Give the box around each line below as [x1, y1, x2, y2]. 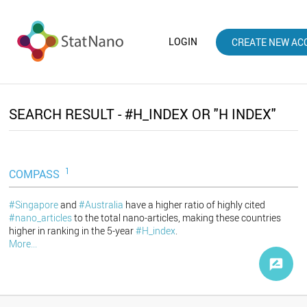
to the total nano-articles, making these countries [72, 211, 282, 225]
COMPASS [9, 167, 63, 182]
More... [9, 237, 38, 251]
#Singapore [9, 198, 59, 212]
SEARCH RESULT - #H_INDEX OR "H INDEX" [9, 104, 277, 123]
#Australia [79, 198, 124, 212]
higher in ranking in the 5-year [9, 224, 136, 238]
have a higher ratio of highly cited [123, 198, 266, 212]
